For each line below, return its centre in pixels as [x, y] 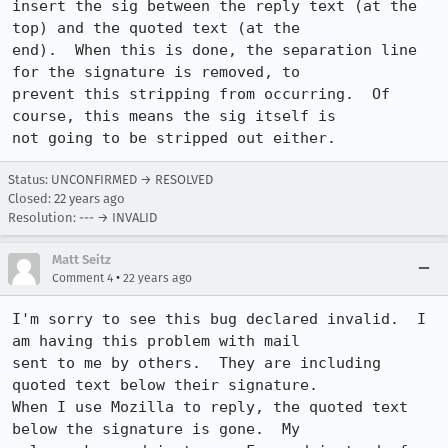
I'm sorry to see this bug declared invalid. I [219, 319]
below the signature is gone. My [156, 429]
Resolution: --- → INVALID [82, 217]
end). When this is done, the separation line [214, 50]
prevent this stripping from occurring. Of [201, 94]
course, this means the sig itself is [178, 116]
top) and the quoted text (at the [160, 28]
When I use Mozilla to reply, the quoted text [210, 407]
